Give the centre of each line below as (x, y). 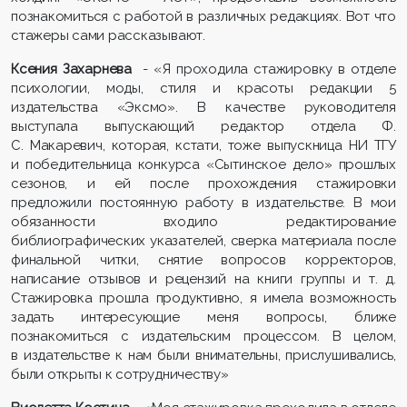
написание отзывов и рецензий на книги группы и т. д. (203, 278)
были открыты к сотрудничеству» (120, 374)
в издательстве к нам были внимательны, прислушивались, (203, 355)
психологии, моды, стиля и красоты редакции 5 (203, 88)
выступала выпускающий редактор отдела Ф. (203, 126)
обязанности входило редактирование (203, 221)
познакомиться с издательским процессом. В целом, (203, 336)
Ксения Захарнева (74, 69)
